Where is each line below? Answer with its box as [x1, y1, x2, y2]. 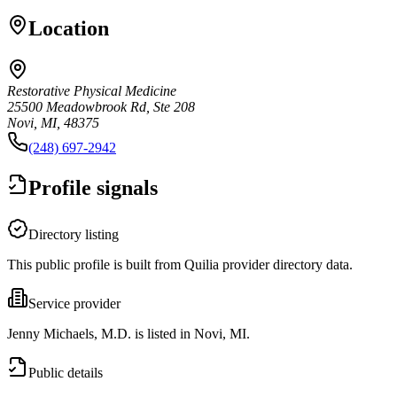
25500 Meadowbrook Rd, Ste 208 [7, 98, 195, 114]
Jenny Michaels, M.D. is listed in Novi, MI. [7, 325, 250, 341]
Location [28, 16, 109, 40]
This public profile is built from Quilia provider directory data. [7, 256, 353, 272]
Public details [28, 364, 103, 380]
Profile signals [28, 175, 158, 199]
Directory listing [28, 226, 119, 242]
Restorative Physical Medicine [7, 82, 176, 98]
